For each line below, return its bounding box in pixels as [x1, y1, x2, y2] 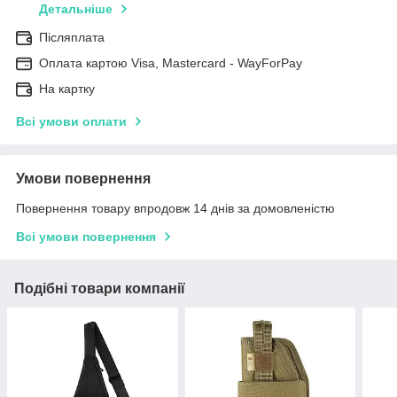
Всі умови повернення [16, 230, 156, 245]
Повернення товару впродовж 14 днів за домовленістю [16, 201, 335, 216]
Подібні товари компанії [14, 281, 185, 297]
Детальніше [39, 2, 113, 17]
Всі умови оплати [16, 114, 127, 129]
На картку [39, 82, 95, 97]
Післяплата [39, 30, 105, 45]
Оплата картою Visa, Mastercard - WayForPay [39, 56, 302, 71]
